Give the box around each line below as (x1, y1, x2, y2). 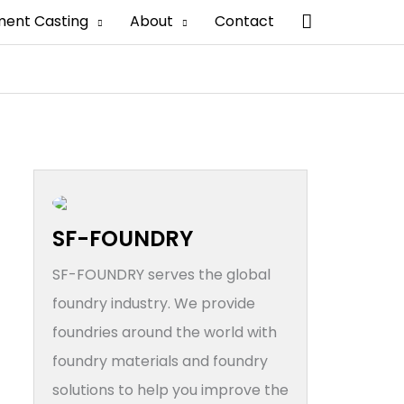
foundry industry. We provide (51, 292, 255, 314)
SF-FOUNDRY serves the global (51, 263, 271, 285)
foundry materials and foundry (51, 350, 268, 372)
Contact (215, 11, 274, 32)
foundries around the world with (51, 321, 277, 343)
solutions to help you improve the (51, 379, 289, 400)
